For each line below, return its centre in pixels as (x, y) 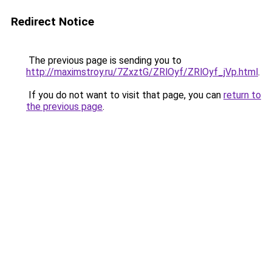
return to (242, 95)
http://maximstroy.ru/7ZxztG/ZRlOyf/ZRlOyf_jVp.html (142, 72)
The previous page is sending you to (104, 60)
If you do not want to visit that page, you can (125, 95)
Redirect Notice (53, 22)
